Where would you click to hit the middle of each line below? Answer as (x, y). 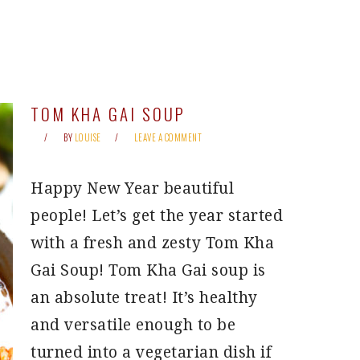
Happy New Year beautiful (132, 188)
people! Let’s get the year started (157, 216)
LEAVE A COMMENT (168, 137)
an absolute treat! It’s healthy (144, 298)
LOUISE (88, 137)
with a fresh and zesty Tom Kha (152, 243)
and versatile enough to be (133, 325)
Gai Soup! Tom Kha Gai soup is (148, 270)
